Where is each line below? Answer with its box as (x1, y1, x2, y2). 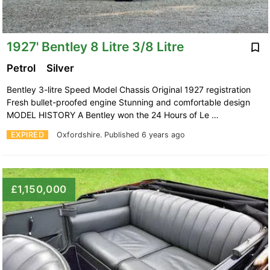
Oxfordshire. (57, 130, 104, 140)
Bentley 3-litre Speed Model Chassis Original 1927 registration (6, 84, 251, 95)
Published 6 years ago (104, 130, 185, 140)
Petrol (6, 62, 38, 75)
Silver (46, 62, 77, 75)
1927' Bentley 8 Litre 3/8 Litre (6, 39, 184, 54)
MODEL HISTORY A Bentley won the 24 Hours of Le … (6, 110, 221, 121)
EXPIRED (10, 130, 44, 140)
